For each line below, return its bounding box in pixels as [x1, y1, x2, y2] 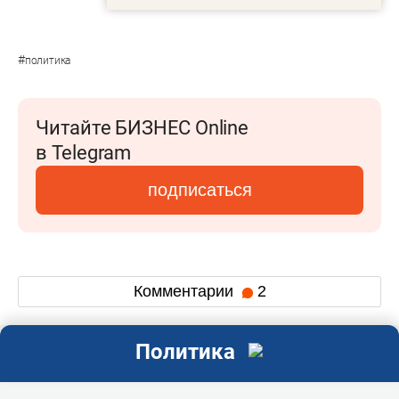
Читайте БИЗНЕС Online [36, 116, 248, 139]
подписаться [147, 179, 252, 199]
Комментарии [133, 282, 238, 301]
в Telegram [36, 141, 131, 164]
